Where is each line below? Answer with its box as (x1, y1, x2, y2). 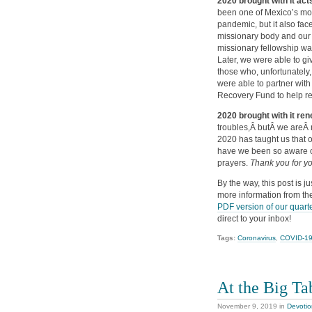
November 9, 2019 (217, 302, 277, 311)
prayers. (217, 158, 250, 169)
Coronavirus (237, 234, 276, 242)
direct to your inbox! (217, 214, 291, 224)
